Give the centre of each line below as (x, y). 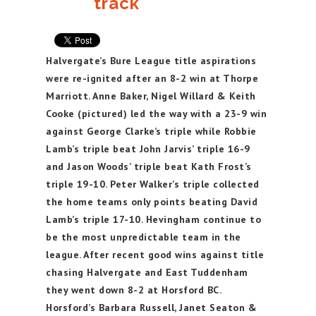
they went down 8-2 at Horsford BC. (133, 290)
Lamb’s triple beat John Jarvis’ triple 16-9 (148, 149)
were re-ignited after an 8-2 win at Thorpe (152, 78)
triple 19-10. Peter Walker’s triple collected (153, 184)
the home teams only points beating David (152, 202)
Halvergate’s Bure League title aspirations (151, 61)
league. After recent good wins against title (155, 255)
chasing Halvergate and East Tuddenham (147, 272)
